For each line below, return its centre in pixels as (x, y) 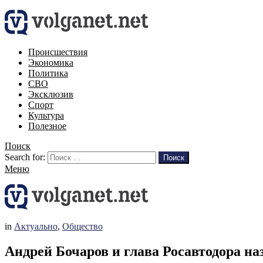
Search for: (25, 157)
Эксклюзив (51, 94)
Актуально (36, 226)
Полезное (47, 126)
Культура (46, 115)
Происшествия (58, 52)
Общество (82, 226)
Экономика (51, 63)
